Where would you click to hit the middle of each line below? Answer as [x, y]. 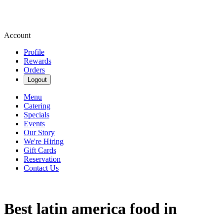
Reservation [42, 159]
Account [17, 35]
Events [34, 124]
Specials [37, 115]
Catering [37, 106]
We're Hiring [44, 141]
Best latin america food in [91, 209]
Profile [34, 52]
